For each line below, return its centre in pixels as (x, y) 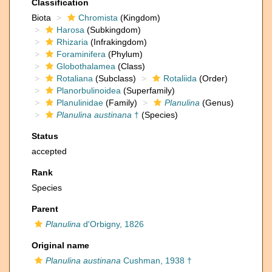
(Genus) (217, 103)
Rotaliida (180, 78)
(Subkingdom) (113, 30)
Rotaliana (75, 78)
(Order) (212, 78)
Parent (45, 209)
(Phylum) (124, 54)
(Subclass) (114, 78)
